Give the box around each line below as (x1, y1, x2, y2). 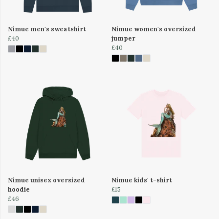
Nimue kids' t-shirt (111, 175, 172, 184)
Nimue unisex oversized (8, 175, 85, 184)
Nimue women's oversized (111, 24, 196, 33)
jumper (111, 34, 135, 43)
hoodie (8, 185, 30, 194)
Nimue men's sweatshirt (8, 24, 86, 33)
